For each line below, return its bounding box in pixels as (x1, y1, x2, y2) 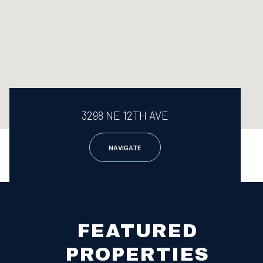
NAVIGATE (109, 143, 141, 151)
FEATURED (77, 220, 198, 241)
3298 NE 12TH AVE (82, 108, 168, 122)
